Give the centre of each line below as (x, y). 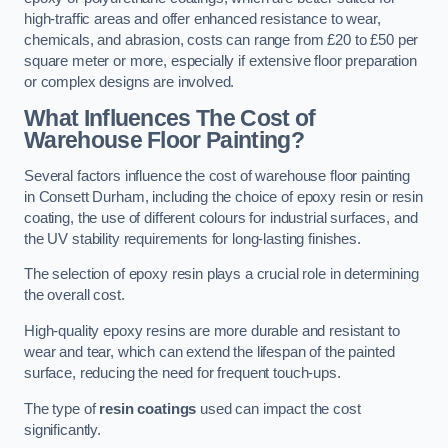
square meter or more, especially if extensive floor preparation (220, 60)
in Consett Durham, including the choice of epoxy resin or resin (223, 196)
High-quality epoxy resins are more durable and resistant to (212, 331)
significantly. (62, 429)
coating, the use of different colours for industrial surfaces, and (221, 217)
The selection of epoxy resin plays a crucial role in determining (221, 274)
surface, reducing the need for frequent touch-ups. (182, 373)
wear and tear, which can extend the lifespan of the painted (209, 352)
